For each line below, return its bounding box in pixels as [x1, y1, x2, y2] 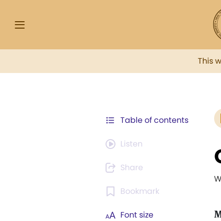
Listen [120, 138, 143, 149]
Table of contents [120, 114, 188, 126]
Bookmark [120, 185, 159, 197]
